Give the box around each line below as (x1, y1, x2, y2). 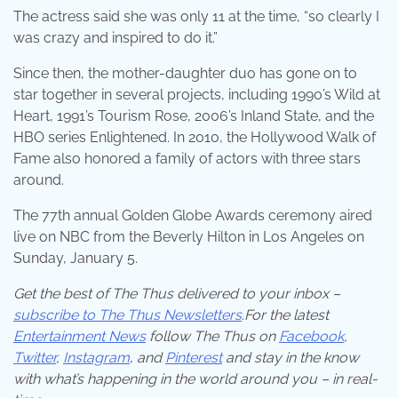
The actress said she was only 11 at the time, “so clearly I (13, 7, 379, 25)
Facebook (279, 327, 344, 345)
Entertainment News (13, 327, 146, 345)
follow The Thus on (146, 327, 279, 345)
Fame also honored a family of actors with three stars (13, 149, 361, 167)
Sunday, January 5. (13, 249, 138, 267)
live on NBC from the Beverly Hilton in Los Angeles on (13, 227, 364, 245)
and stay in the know (222, 348, 359, 366)
